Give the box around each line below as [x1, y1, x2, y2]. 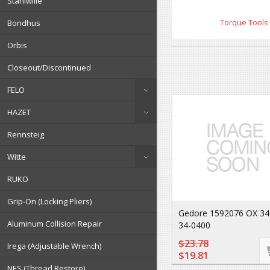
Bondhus [7, 17, 40, 28]
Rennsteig [7, 129, 44, 140]
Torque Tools [220, 17, 268, 28]
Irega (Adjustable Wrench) [7, 240, 101, 251]
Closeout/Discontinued [7, 62, 91, 73]
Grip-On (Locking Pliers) [7, 196, 92, 207]
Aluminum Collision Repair [7, 218, 102, 229]
